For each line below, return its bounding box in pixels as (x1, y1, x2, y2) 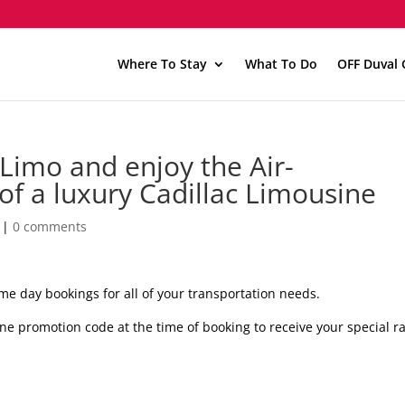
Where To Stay (117, 55, 207, 72)
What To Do (244, 55, 317, 72)
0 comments (13, 218, 88, 235)
